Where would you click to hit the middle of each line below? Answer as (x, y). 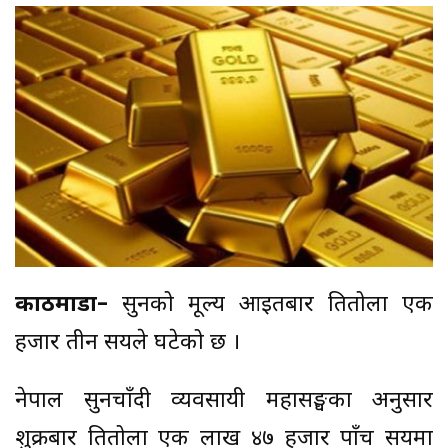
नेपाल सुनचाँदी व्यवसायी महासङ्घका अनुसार (224, 402)
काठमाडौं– (61, 306)
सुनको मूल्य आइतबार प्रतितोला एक (270, 306)
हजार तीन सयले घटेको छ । (127, 344)
